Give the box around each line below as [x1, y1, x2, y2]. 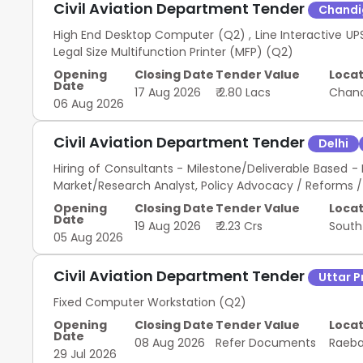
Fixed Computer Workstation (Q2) [53, 294, 246, 310]
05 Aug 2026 [53, 229, 123, 246]
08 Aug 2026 [135, 335, 205, 351]
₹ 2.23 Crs [216, 218, 263, 234]
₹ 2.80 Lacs [216, 84, 271, 100]
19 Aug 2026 [135, 218, 201, 234]
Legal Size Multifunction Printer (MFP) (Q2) [53, 44, 293, 60]
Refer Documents [216, 335, 316, 351]
